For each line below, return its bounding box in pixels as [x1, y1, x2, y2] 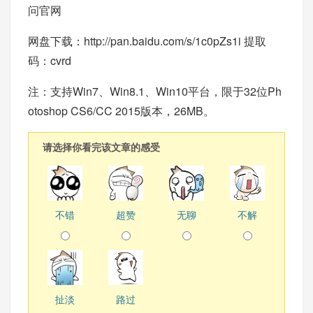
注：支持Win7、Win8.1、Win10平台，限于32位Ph [28, 83, 282, 99]
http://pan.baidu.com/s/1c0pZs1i [84, 33, 241, 49]
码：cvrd [28, 52, 71, 68]
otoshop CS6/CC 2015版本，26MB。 [28, 103, 214, 119]
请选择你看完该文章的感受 [43, 140, 160, 154]
